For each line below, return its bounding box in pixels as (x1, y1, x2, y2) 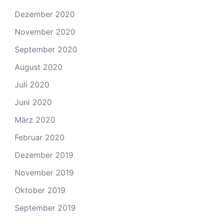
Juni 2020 (15, 97, 52, 107)
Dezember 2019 (15, 150, 73, 160)
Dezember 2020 (15, 9, 75, 19)
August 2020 (15, 62, 63, 72)
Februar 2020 (15, 132, 65, 142)
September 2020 (15, 44, 77, 54)
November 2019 (15, 168, 74, 177)
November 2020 (15, 27, 75, 37)
